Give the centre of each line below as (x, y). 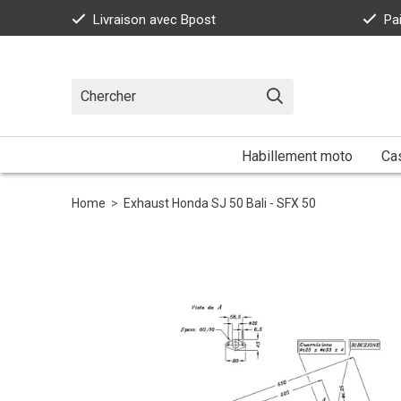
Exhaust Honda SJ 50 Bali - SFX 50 (220, 203)
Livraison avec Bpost (154, 20)
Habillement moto (297, 156)
